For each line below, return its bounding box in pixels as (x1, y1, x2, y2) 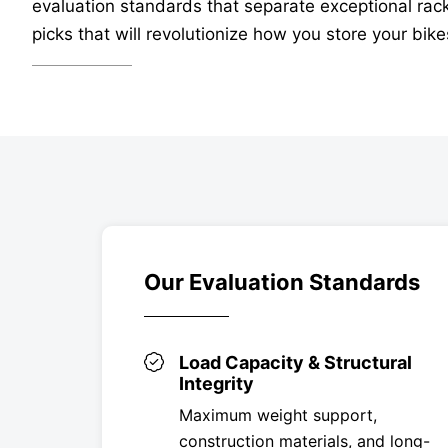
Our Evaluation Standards (144, 268, 420, 295)
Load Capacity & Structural (179, 351, 412, 373)
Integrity (179, 372, 254, 394)
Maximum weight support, (179, 404, 377, 425)
